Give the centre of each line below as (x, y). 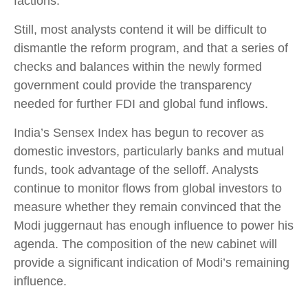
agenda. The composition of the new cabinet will (145, 244)
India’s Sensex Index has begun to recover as (139, 132)
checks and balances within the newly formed (138, 66)
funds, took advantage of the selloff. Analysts (136, 169)
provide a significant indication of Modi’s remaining (152, 262)
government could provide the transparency (133, 85)
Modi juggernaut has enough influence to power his (154, 225)
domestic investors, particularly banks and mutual (149, 151)
